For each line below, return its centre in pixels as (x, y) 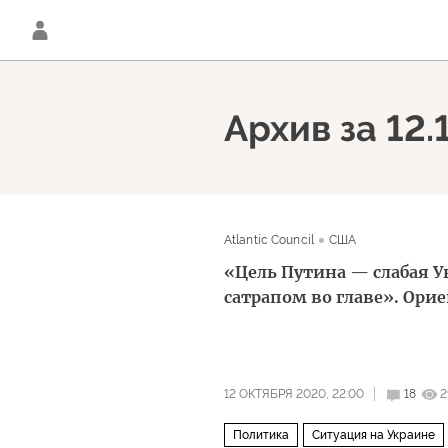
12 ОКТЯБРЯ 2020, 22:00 (294, 394)
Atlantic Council (269, 240)
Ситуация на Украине (373, 435)
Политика (261, 435)
